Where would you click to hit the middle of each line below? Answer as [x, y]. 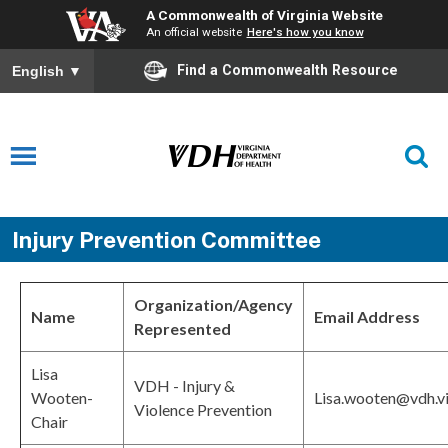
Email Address [367, 317]
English [40, 71]
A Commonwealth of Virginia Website [264, 15]
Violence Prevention [203, 410]
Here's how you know [305, 32]
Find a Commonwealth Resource [287, 69]
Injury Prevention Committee [166, 240]
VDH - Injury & [184, 386]
